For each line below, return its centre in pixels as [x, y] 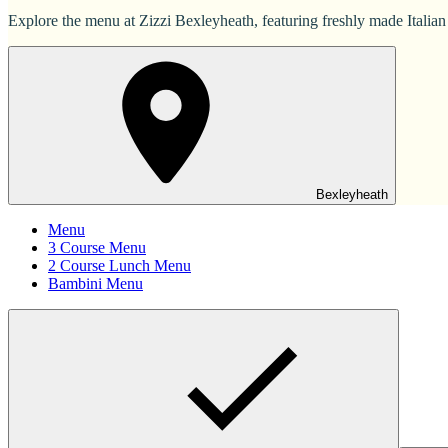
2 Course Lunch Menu [119, 266]
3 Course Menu [97, 248]
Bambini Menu [95, 284]
